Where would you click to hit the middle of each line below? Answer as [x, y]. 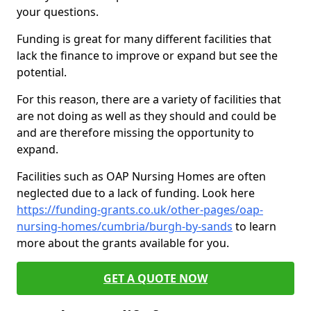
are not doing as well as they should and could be [146, 116]
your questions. [58, 12]
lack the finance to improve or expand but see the [147, 56]
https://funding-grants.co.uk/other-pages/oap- [140, 210]
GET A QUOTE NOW [155, 278]
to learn [254, 226]
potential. [42, 72]
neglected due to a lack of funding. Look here [136, 193]
